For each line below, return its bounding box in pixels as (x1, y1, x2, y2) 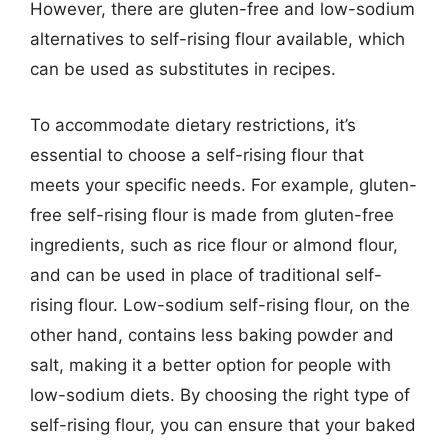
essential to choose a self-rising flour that (30, 144, 364, 165)
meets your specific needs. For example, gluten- (30, 174, 417, 195)
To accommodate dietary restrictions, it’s (30, 114, 356, 135)
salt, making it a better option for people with (30, 354, 391, 375)
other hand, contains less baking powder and (30, 324, 394, 345)
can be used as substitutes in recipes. (30, 59, 336, 79)
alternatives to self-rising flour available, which (30, 29, 405, 49)
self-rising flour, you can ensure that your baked (30, 414, 416, 435)
